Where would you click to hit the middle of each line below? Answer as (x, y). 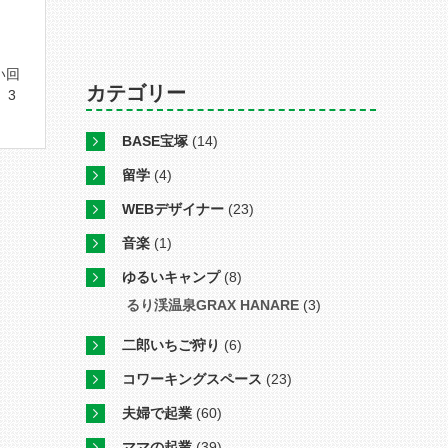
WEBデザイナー (173, 209)
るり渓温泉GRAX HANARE (212, 305)
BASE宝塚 (155, 141)
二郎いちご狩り (171, 345)
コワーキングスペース (192, 379)
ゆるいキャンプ (171, 277)
